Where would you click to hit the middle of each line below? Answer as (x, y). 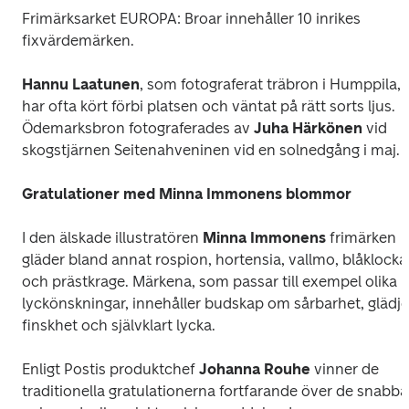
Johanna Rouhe (255, 369)
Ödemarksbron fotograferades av (138, 128)
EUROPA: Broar (171, 18)
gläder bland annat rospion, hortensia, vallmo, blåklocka (215, 259)
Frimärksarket (71, 18)
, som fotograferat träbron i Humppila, (270, 84)
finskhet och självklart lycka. (119, 325)
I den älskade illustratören (112, 237)
